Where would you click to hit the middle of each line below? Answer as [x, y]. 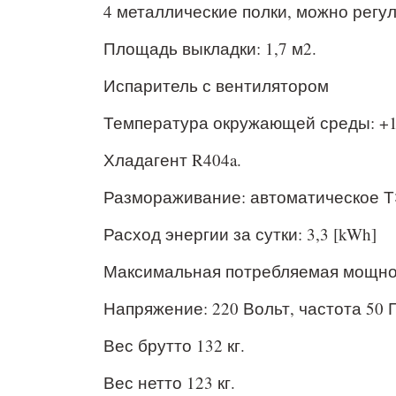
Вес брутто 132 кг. [174, 345]
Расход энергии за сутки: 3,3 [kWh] [240, 234]
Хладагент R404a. [172, 160]
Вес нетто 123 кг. [169, 382]
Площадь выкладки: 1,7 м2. [210, 48]
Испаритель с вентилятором [216, 85]
